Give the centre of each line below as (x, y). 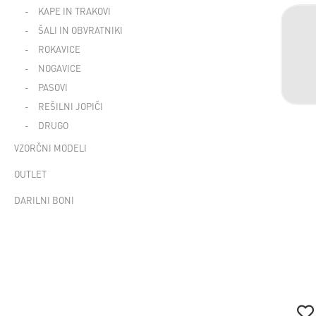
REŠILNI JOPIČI (71, 106)
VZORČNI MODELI (50, 148)
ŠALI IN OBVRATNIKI (80, 30)
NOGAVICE (60, 68)
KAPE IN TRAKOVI (74, 11)
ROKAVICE (59, 49)
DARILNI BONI (44, 200)
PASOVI (53, 87)
